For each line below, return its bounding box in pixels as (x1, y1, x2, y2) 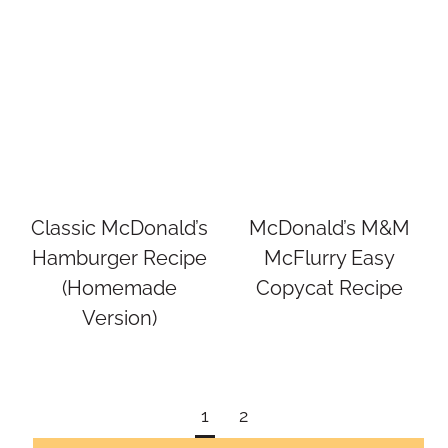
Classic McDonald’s (30, 216, 208, 240)
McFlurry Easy (263, 246, 395, 270)
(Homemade (61, 276, 177, 300)
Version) (81, 306, 157, 330)
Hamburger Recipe (31, 246, 207, 270)
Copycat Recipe (255, 276, 403, 300)
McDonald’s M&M (248, 216, 410, 240)
